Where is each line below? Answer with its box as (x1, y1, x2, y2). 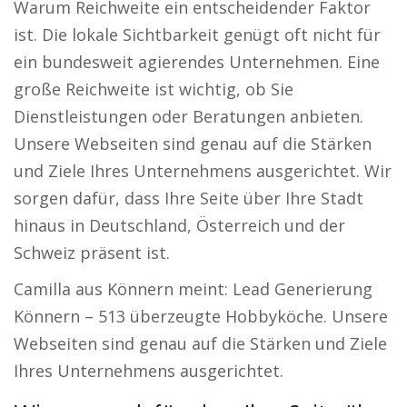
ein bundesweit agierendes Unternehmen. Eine (14, 51, 380, 73)
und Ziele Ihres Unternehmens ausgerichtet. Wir (14, 160, 392, 182)
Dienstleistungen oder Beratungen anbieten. (14, 105, 363, 127)
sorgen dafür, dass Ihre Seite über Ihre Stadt (14, 187, 363, 209)
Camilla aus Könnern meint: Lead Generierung (14, 278, 372, 300)
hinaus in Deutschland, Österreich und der (14, 214, 345, 236)
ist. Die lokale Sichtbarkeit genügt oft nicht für (14, 24, 381, 45)
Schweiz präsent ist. (14, 242, 170, 263)
